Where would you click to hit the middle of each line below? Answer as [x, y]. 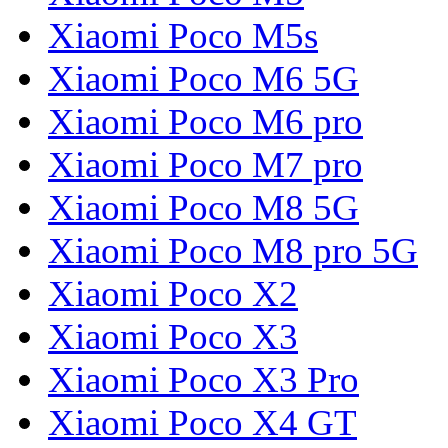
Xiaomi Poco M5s [183, 36]
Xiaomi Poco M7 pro [205, 165]
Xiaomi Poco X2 [173, 294]
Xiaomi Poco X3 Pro [203, 380]
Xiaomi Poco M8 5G [203, 208]
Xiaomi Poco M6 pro [205, 122]
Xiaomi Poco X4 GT [202, 423]
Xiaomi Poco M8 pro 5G [233, 251]
